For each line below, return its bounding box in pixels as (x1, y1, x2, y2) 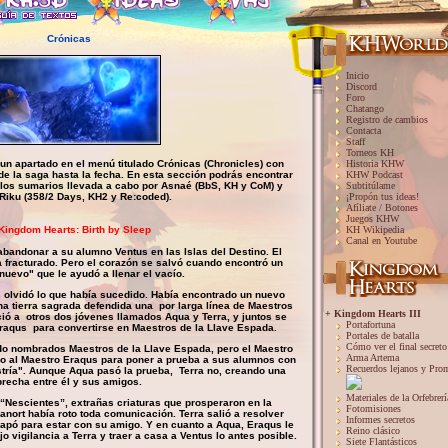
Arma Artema (346, 352, 399, 363)
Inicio (346, 70, 369, 81)
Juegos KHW (346, 213, 399, 224)
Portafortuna (346, 319, 395, 330)
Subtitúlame (346, 180, 395, 191)
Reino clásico (346, 425, 400, 436)
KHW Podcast (346, 169, 403, 180)
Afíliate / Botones (346, 202, 418, 213)
